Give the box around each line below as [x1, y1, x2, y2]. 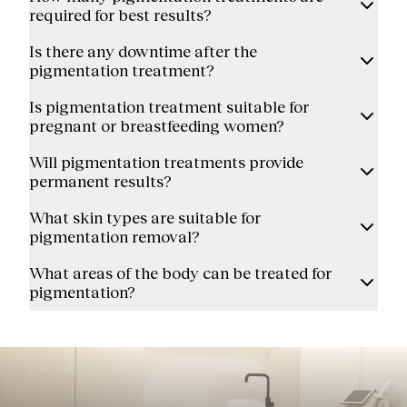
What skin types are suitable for [29, 207, 261, 228]
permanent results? [29, 171, 172, 192]
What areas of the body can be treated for [29, 263, 332, 283]
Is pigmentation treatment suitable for [29, 96, 309, 117]
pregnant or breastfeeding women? [29, 115, 284, 136]
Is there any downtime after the [29, 41, 257, 62]
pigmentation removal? [29, 226, 200, 247]
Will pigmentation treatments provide [29, 152, 303, 173]
